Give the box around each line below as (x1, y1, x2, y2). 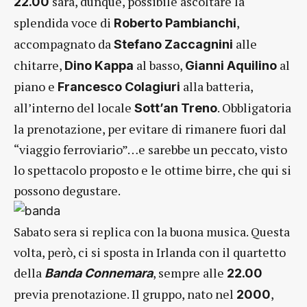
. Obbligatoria (217, 99, 291, 116)
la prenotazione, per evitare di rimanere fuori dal (14, 120, 286, 137)
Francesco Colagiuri (58, 79, 180, 94)
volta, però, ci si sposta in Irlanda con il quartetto (14, 243, 286, 260)
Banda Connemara (45, 265, 153, 280)
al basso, (134, 56, 185, 73)
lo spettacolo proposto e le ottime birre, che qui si (14, 161, 291, 178)
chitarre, (14, 56, 64, 73)
